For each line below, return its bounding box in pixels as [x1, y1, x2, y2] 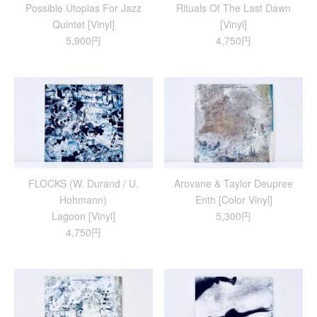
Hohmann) [59, 192, 108, 207]
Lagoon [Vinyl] [51, 209, 115, 224]
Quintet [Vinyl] [52, 17, 115, 32]
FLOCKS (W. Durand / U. [28, 176, 139, 191]
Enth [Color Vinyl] [195, 192, 272, 207]
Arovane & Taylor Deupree [174, 176, 294, 191]
